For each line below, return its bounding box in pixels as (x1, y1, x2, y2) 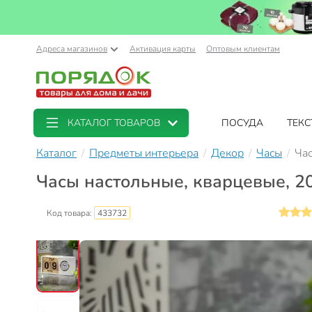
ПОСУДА (221, 116, 264, 130)
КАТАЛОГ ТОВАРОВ (68, 116, 160, 130)
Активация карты (130, 43, 196, 54)
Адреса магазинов (36, 43, 107, 54)
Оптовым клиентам (206, 43, 280, 54)
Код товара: (47, 207, 94, 219)
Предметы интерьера (89, 146, 198, 161)
